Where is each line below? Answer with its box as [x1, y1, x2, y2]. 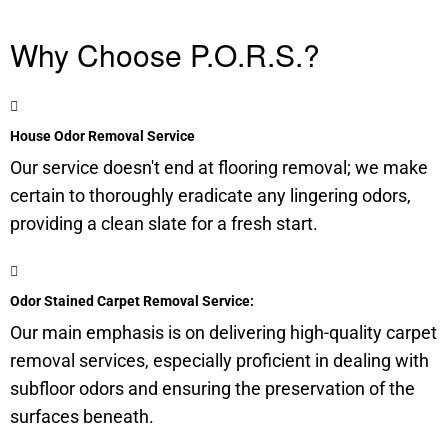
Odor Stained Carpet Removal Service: [10, 293, 254, 309]
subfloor [10, 378, 79, 399]
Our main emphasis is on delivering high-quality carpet [10, 322, 437, 343]
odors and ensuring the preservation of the [79, 378, 415, 399]
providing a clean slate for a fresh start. [10, 213, 318, 234]
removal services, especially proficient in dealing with [10, 350, 429, 371]
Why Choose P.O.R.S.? [10, 33, 320, 76]
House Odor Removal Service [10, 128, 195, 144]
